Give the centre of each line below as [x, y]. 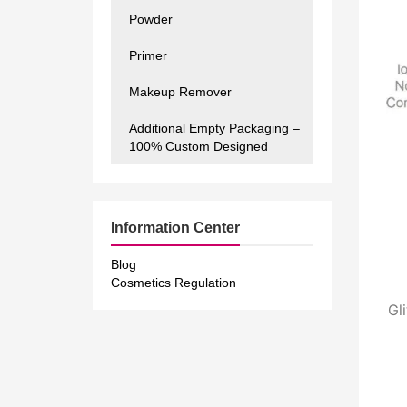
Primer [148, 55]
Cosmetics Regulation [174, 283]
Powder [151, 19]
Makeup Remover [180, 92]
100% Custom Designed [199, 146]
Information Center [175, 228]
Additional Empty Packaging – [214, 128]
